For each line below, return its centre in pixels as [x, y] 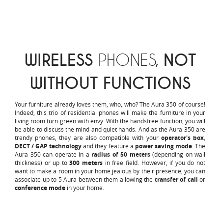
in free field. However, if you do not [154, 163]
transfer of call [176, 180]
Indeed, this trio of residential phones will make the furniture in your [110, 113]
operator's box [182, 138]
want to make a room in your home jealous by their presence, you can [110, 171]
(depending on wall [178, 154]
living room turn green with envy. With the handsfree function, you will [110, 121]
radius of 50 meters [121, 155]
